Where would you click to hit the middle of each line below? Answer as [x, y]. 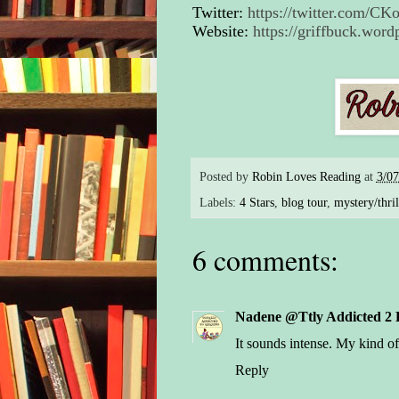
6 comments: [265, 260]
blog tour [304, 203]
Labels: [219, 203]
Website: [222, 32]
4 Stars [256, 203]
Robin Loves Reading [306, 176]
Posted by [225, 176]
